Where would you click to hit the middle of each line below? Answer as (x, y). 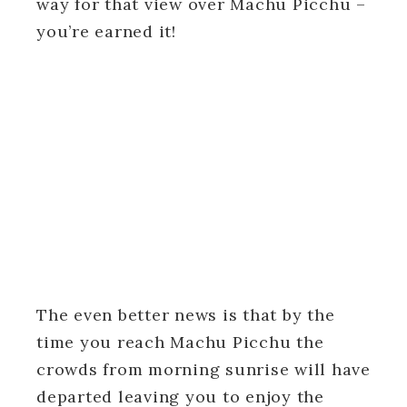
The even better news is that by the (186, 314)
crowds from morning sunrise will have (203, 369)
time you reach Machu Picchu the (180, 342)
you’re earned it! (106, 31)
